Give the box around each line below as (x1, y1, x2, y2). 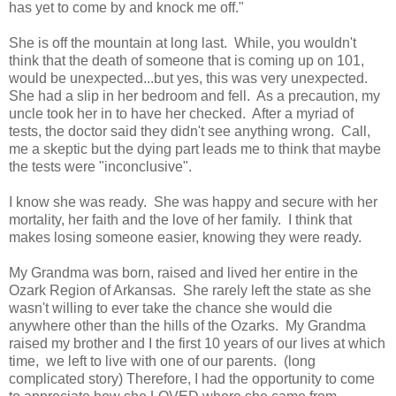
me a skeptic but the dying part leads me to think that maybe (9, 141, 381, 156)
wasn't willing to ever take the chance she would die (9, 300, 332, 316)
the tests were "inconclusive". (9, 158, 192, 174)
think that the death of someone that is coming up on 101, (9, 52, 364, 68)
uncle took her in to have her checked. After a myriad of (9, 105, 354, 121)
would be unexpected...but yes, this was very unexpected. (9, 70, 371, 86)
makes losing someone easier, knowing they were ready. (9, 229, 362, 245)
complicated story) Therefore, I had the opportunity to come (9, 370, 375, 386)
